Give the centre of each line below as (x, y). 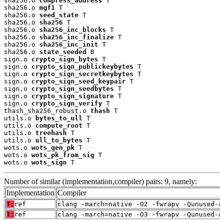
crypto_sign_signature (73, 96)
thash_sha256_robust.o (47, 110)
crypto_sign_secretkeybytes (82, 74)
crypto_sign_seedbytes (73, 88)
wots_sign (49, 162)
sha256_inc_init (69, 44)
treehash (51, 133)
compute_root (59, 125)
